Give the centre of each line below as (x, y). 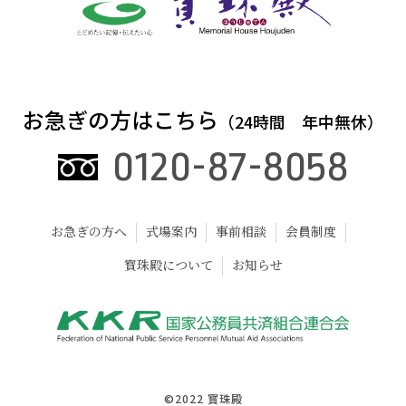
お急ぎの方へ (89, 232)
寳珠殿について (168, 265)
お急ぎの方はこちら (121, 120)
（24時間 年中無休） (301, 122)
